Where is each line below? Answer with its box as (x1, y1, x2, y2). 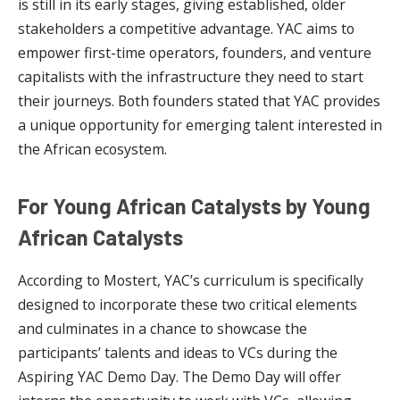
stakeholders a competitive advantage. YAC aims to (18, 18, 354, 38)
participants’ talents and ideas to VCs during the (18, 343, 337, 363)
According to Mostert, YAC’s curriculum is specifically (18, 271, 363, 291)
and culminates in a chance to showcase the (18, 319, 307, 339)
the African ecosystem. (18, 138, 167, 159)
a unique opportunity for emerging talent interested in (18, 114, 382, 135)
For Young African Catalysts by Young (18, 193, 371, 220)
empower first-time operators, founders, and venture (18, 42, 371, 62)
